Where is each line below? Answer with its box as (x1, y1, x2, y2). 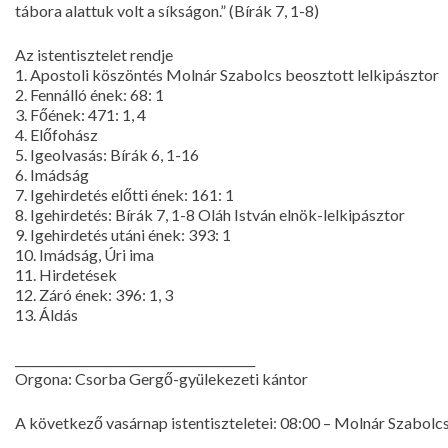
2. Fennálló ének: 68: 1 (15, 85, 164, 104)
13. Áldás (15, 305, 78, 324)
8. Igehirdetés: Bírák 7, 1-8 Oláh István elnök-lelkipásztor (15, 205, 405, 224)
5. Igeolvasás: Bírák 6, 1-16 (15, 145, 199, 164)
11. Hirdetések (15, 265, 117, 284)
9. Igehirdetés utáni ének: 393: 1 (15, 225, 231, 244)
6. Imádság (15, 165, 89, 184)
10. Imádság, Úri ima (15, 245, 154, 264)
